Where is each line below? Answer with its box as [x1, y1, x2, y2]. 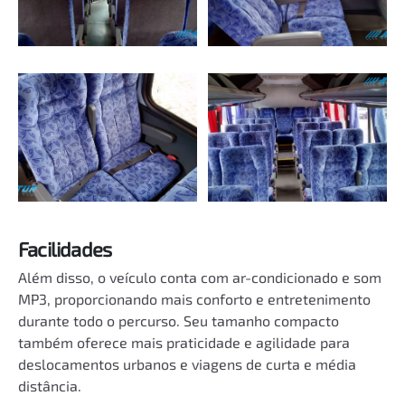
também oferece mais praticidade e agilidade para [18, 334, 350, 351]
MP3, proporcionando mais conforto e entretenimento [18, 290, 371, 307]
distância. [18, 377, 81, 394]
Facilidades [18, 237, 112, 260]
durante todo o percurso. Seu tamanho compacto [18, 312, 339, 329]
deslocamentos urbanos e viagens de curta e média [18, 355, 356, 372]
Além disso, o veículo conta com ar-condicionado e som [18, 268, 381, 286]
